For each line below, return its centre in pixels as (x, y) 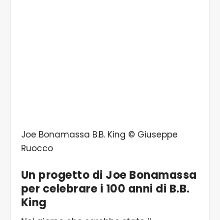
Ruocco (37, 148)
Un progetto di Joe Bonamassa (109, 175)
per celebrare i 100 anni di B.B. (105, 189)
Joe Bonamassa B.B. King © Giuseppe (99, 134)
